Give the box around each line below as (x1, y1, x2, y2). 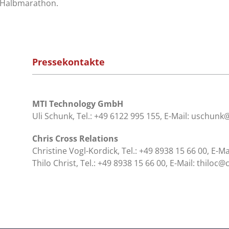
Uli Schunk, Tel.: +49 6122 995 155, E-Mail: (32, 110, 191, 122)
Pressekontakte (32, 55, 105, 68)
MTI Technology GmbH (32, 98, 123, 109)
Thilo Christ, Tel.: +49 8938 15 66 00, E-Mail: (32, 157, 197, 169)
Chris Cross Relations (32, 132, 118, 144)
